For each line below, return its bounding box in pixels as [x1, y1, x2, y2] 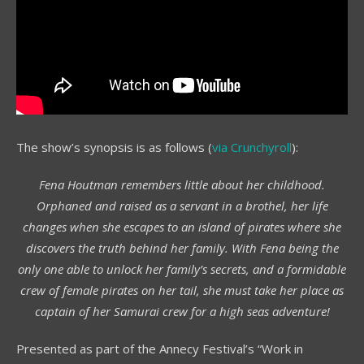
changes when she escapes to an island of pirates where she [23, 218, 341, 235]
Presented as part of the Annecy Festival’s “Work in [16, 340, 303, 357]
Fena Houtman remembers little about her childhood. [39, 175, 325, 193]
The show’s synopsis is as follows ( [16, 138, 212, 155]
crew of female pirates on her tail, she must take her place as [20, 281, 344, 298]
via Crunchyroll [212, 138, 292, 155]
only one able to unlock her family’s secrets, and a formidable [18, 260, 346, 277]
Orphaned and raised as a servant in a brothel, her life [36, 197, 328, 214]
